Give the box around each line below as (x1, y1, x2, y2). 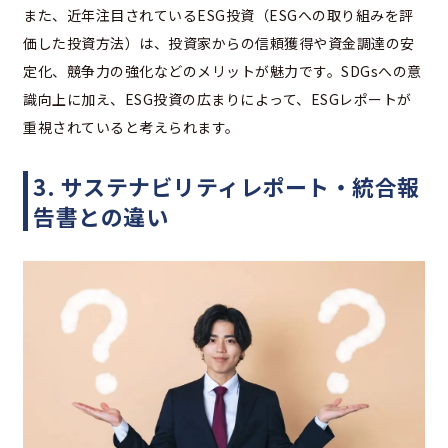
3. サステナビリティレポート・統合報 (33, 170, 420, 203)
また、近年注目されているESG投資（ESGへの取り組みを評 (23, 5, 414, 26)
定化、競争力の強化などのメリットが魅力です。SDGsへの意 (23, 61, 422, 82)
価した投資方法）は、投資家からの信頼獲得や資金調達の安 (23, 33, 415, 54)
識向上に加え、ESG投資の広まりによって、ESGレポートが (23, 89, 412, 110)
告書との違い (33, 200, 168, 233)
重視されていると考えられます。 (23, 117, 240, 138)
